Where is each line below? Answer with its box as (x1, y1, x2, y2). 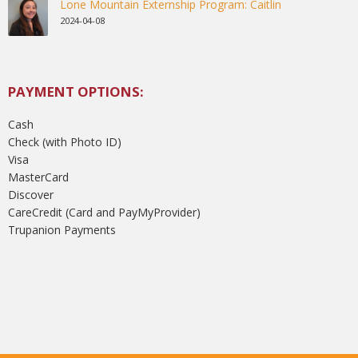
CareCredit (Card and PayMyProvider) (8, 204, 201, 220)
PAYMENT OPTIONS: (8, 82, 144, 101)
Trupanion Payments (8, 221, 116, 237)
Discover (8, 186, 54, 202)
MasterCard (8, 169, 69, 185)
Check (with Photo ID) (8, 133, 121, 149)
